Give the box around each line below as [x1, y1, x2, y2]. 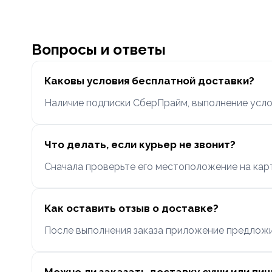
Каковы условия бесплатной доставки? [44, 75, 254, 87]
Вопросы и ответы [32, 41, 166, 58]
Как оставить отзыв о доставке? [44, 202, 219, 214]
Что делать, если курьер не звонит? [44, 138, 236, 151]
